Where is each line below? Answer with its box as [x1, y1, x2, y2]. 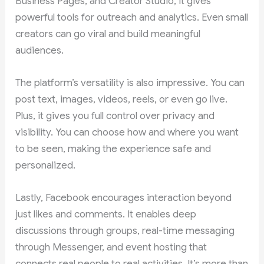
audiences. [15, 44, 64, 57]
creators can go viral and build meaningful [15, 28, 201, 41]
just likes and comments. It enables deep [15, 208, 197, 221]
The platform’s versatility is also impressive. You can [15, 77, 245, 90]
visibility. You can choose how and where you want [15, 126, 239, 139]
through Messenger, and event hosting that [15, 241, 207, 254]
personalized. [15, 159, 76, 172]
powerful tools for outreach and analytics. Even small [15, 11, 249, 24]
